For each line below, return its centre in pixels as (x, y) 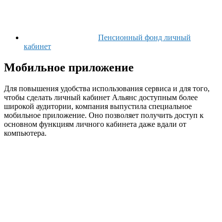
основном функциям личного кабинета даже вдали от (95, 124)
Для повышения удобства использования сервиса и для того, (107, 89)
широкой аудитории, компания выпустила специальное (98, 107)
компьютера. (25, 133)
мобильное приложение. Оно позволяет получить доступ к (104, 115)
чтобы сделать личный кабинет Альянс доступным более (101, 98)
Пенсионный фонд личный (144, 38)
